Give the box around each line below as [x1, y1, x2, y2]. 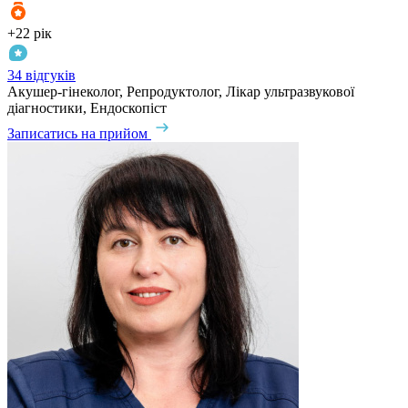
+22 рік [7, 25, 52, 41]
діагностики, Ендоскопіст [7, 99, 167, 116]
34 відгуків [7, 66, 76, 83]
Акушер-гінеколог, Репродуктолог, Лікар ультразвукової [7, 83, 354, 99]
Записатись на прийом [7, 125, 148, 141]
